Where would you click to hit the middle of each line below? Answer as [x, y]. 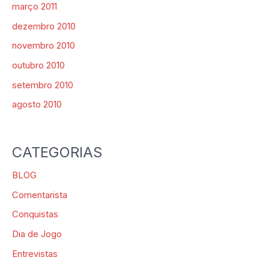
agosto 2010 [37, 105]
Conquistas [35, 215]
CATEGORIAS [57, 153]
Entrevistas [35, 254]
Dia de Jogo [37, 234]
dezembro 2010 [44, 26]
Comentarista [40, 195]
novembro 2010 [44, 46]
